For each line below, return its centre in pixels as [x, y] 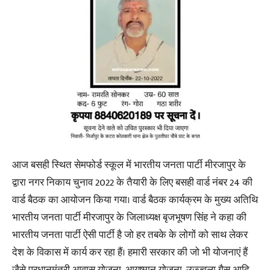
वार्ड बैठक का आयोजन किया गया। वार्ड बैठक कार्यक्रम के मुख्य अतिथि [135, 200]
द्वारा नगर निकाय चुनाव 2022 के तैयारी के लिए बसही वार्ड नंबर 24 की [132, 183]
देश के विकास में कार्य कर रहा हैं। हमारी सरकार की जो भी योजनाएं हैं [130, 253]
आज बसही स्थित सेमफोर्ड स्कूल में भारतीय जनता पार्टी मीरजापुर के [129, 165]
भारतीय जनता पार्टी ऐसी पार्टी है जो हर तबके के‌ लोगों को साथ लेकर [130, 235]
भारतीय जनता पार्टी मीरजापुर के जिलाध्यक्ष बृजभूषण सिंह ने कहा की [129, 218]
